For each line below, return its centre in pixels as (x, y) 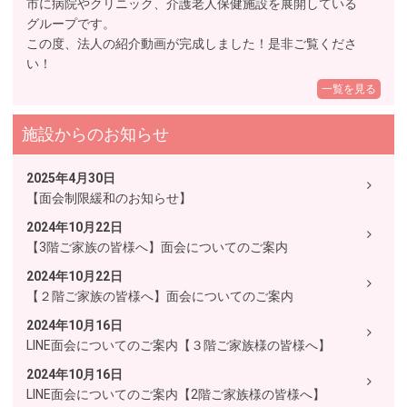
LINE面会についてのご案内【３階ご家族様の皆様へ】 (178, 345)
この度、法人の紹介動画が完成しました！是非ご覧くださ (191, 44)
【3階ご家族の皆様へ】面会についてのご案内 (157, 247)
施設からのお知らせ (95, 134)
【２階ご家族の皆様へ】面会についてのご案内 (159, 296)
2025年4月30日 (70, 178)
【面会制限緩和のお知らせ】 (109, 198)
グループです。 (70, 24)
